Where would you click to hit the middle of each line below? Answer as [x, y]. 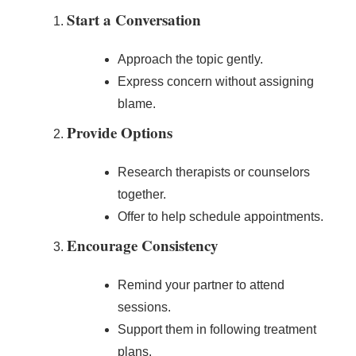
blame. [137, 103]
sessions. [144, 307]
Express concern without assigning [216, 81]
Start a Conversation [134, 19]
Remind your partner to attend [201, 284]
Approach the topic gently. [190, 59]
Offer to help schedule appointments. [221, 216]
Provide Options [120, 132]
